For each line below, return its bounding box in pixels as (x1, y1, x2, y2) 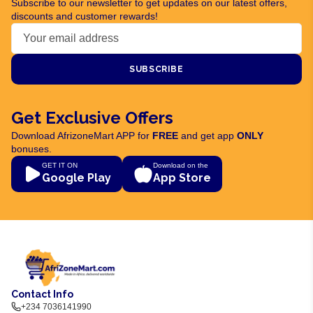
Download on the (153, 161, 208, 169)
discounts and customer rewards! (11, 10, 158, 22)
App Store (153, 171, 211, 184)
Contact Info (11, 289, 73, 300)
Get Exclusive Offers (11, 108, 173, 128)
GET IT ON (42, 161, 78, 169)
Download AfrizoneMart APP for (11, 130, 152, 141)
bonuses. (11, 143, 52, 154)
